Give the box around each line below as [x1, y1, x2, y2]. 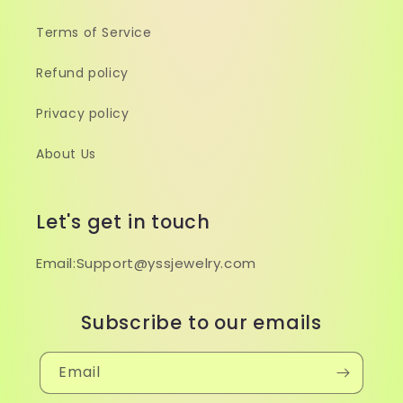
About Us [36, 145, 96, 163]
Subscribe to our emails [81, 309, 322, 336]
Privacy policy [36, 104, 130, 122]
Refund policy [36, 64, 129, 82]
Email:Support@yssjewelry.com [36, 254, 256, 273]
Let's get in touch [36, 209, 211, 235]
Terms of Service [36, 23, 152, 41]
